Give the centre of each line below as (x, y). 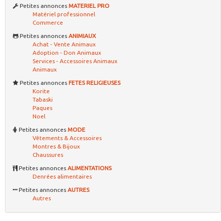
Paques (42, 108)
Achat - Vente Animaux (64, 44)
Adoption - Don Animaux (67, 53)
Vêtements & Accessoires (67, 138)
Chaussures (48, 155)
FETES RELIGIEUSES (94, 83)
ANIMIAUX (82, 36)
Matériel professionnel (64, 14)
